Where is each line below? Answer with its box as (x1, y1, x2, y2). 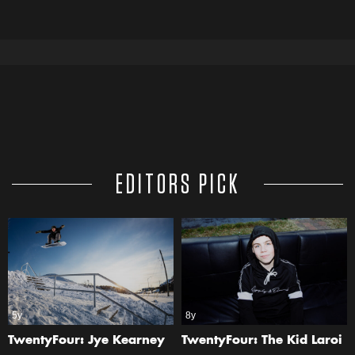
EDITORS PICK (115, 170, 240, 200)
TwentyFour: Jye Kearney (8, 335, 165, 348)
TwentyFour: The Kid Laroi (181, 335, 342, 348)
